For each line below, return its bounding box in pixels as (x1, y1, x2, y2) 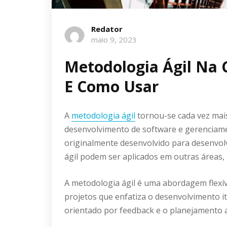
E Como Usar (64, 75, 159, 97)
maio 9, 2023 (91, 34, 137, 45)
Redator (91, 23, 123, 34)
